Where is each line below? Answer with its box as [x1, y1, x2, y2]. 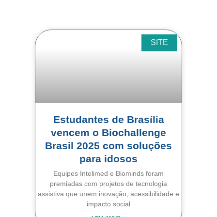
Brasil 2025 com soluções [45, 139, 172, 151]
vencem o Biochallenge [51, 126, 166, 138]
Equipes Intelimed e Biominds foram [53, 169, 164, 177]
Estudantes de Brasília [53, 113, 164, 125]
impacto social [87, 200, 130, 208]
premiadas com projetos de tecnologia [50, 179, 167, 187]
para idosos [79, 153, 138, 164]
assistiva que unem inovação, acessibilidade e [38, 189, 179, 198]
